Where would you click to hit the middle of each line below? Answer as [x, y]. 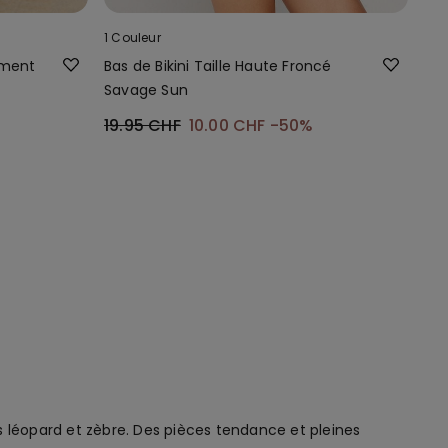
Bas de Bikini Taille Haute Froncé [218, 65]
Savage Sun [146, 89]
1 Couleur [132, 37]
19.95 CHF [142, 125]
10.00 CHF [229, 125]
